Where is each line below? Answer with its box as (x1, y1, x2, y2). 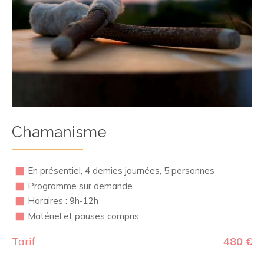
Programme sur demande (28, 180, 133, 192)
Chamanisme (12, 123, 107, 141)
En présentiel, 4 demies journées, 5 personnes (28, 165, 214, 177)
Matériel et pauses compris (28, 210, 139, 222)
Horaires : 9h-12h (28, 195, 98, 207)
